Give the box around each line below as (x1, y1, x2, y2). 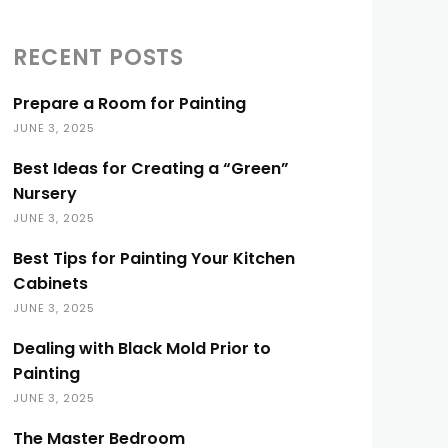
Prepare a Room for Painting (13, 92, 247, 115)
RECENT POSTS (13, 42, 184, 73)
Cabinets (13, 272, 89, 295)
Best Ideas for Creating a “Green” (13, 157, 290, 180)
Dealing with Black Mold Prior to (13, 337, 272, 360)
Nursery (13, 182, 78, 205)
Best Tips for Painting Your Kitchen (13, 247, 296, 270)
